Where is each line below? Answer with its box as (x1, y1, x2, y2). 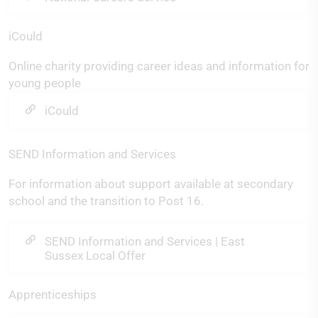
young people (9, 76, 81, 90)
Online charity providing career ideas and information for (9, 59, 309, 73)
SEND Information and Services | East (45, 234, 245, 248)
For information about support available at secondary (9, 177, 293, 191)
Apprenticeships (9, 287, 97, 302)
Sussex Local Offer (45, 248, 146, 263)
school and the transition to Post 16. (9, 194, 204, 208)
